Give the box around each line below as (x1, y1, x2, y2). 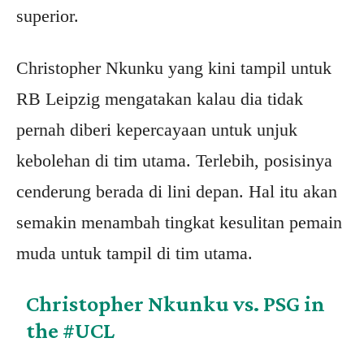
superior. (16, 6, 79, 27)
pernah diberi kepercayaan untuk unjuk (16, 119, 297, 141)
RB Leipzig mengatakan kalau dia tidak (16, 89, 303, 110)
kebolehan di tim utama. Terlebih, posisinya (16, 150, 332, 171)
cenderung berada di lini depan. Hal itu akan (16, 181, 337, 202)
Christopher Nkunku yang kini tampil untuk (16, 58, 331, 79)
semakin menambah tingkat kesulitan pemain (16, 212, 342, 233)
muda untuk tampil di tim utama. (16, 243, 253, 264)
